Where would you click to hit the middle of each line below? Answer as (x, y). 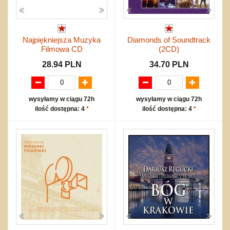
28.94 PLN (62, 64)
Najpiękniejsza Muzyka (62, 40)
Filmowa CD (62, 49)
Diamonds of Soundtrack (169, 40)
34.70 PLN (169, 64)
